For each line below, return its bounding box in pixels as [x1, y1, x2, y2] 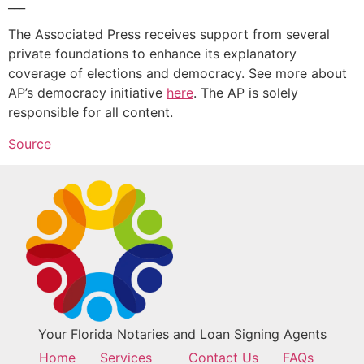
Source [8, 135, 51, 152]
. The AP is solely [193, 84, 298, 102]
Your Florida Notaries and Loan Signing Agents [37, 326, 327, 343]
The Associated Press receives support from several [8, 26, 330, 43]
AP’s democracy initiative [8, 84, 167, 102]
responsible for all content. [8, 104, 173, 121]
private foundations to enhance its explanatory [8, 45, 297, 63]
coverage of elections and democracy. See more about [8, 65, 347, 82]
